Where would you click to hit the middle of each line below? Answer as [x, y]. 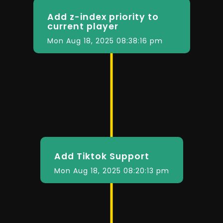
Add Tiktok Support [102, 156]
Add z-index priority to [103, 17]
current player [83, 27]
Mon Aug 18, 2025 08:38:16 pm [105, 41]
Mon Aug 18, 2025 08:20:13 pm [111, 170]
